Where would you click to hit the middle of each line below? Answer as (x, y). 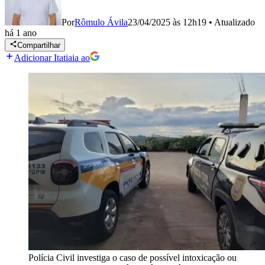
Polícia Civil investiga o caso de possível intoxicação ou (132, 258)
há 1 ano (21, 33)
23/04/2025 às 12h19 (167, 22)
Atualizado (235, 22)
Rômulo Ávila (101, 22)
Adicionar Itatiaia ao (52, 58)
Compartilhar (39, 46)
